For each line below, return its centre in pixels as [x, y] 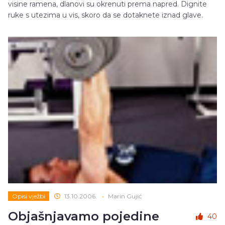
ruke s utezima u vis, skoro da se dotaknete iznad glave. [105, 15]
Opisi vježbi [29, 196]
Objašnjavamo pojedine [84, 216]
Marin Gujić [125, 196]
